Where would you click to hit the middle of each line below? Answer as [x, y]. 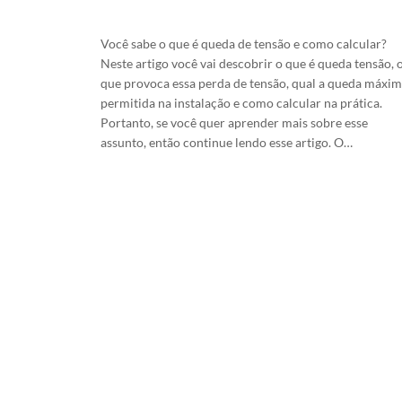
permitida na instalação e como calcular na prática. [241, 102]
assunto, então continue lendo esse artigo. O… [227, 142]
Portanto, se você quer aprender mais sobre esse [234, 122]
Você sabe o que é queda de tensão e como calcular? [244, 43]
